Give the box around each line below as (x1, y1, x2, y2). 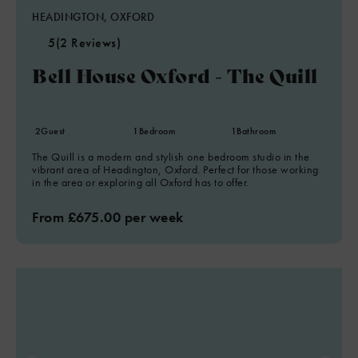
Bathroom (237, 125, 276, 137)
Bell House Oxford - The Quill (32, 61, 318, 89)
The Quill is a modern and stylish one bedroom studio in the (32, 149, 310, 164)
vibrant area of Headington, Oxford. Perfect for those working (32, 162, 319, 177)
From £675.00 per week (32, 208, 184, 226)
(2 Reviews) (55, 34, 121, 51)
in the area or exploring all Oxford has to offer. (32, 175, 249, 189)
